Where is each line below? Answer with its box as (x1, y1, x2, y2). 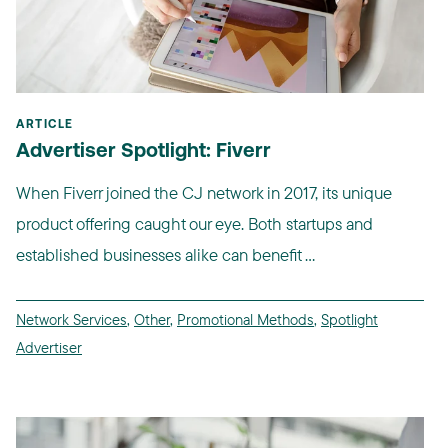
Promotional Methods (177, 310, 314, 330)
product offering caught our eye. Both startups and (16, 213, 373, 235)
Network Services (16, 310, 127, 330)
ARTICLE (16, 119, 74, 132)
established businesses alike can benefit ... (16, 244, 315, 266)
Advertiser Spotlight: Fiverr (16, 142, 271, 163)
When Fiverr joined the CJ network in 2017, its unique (16, 182, 392, 204)
